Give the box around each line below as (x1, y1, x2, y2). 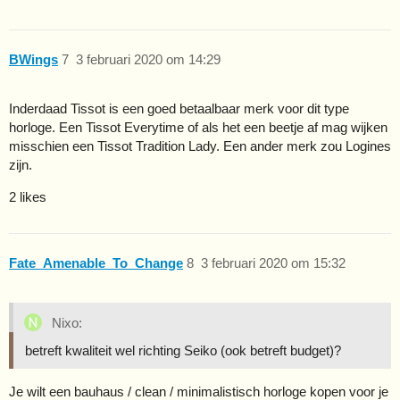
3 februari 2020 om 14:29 (75, 52, 221, 68)
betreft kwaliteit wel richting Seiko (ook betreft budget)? (25, 343, 341, 359)
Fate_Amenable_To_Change (9, 255, 183, 271)
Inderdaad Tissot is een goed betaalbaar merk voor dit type (9, 100, 349, 116)
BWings (9, 52, 58, 68)
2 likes (9, 188, 46, 204)
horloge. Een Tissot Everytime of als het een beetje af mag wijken (9, 119, 387, 135)
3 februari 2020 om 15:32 (200, 255, 346, 271)
